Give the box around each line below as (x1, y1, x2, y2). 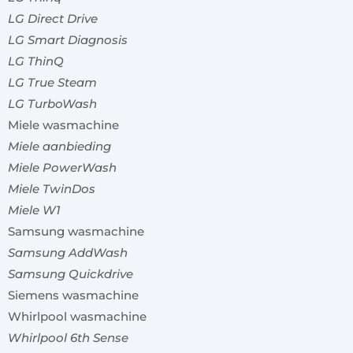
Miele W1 (8, 203, 61, 218)
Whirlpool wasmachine (8, 309, 147, 325)
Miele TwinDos (8, 181, 95, 197)
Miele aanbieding (8, 139, 111, 154)
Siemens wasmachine (8, 288, 139, 303)
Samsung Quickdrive (8, 266, 133, 282)
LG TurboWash (8, 96, 97, 112)
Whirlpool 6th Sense (8, 330, 128, 346)
